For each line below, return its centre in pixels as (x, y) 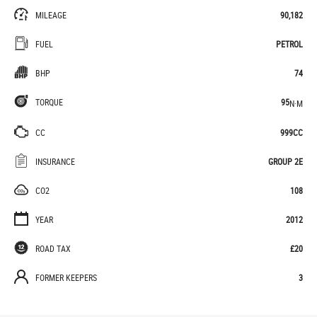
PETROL (289, 44)
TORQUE (49, 102)
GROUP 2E (286, 161)
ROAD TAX (53, 248)
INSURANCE (55, 161)
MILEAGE (51, 15)
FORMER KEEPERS (66, 277)
